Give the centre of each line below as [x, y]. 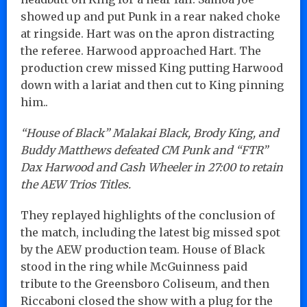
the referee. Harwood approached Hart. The [141, 50]
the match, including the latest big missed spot [150, 232]
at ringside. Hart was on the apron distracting [147, 33]
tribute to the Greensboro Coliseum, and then [145, 283]
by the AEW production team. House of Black [143, 249]
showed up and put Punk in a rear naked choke [150, 16]
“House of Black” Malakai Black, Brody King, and [150, 133]
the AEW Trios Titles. [76, 184]
